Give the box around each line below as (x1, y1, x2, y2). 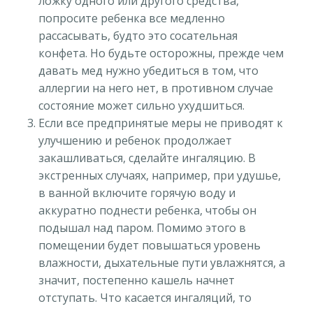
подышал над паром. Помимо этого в (38, 220, 246, 236)
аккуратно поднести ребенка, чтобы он (38, 203, 256, 219)
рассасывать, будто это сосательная (38, 28, 238, 44)
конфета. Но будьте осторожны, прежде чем (38, 45, 284, 61)
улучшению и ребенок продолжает (38, 133, 232, 149)
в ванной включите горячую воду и (38, 185, 235, 201)
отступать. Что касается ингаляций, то (38, 290, 252, 306)
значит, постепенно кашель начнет (38, 272, 235, 289)
